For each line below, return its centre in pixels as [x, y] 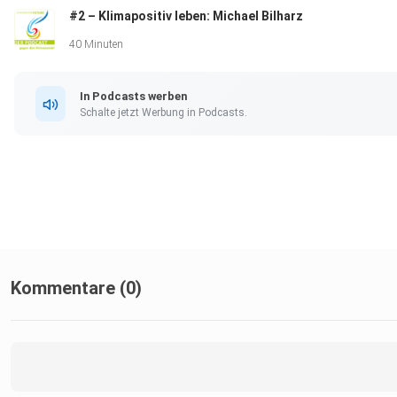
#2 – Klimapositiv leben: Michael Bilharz [186, 16]
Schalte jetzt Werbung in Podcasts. [163, 112]
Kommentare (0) [76, 288]
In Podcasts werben [133, 96]
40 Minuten [96, 45]
